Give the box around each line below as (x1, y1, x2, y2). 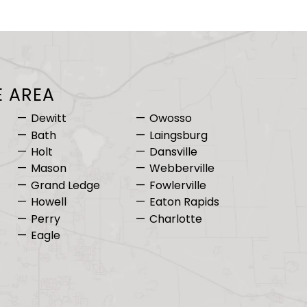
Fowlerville (149, 177, 206, 193)
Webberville (149, 160, 214, 177)
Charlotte (149, 210, 202, 227)
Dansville (149, 144, 197, 160)
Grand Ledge (30, 177, 100, 193)
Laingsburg (149, 127, 208, 143)
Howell (30, 194, 66, 210)
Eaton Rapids (149, 194, 219, 210)
